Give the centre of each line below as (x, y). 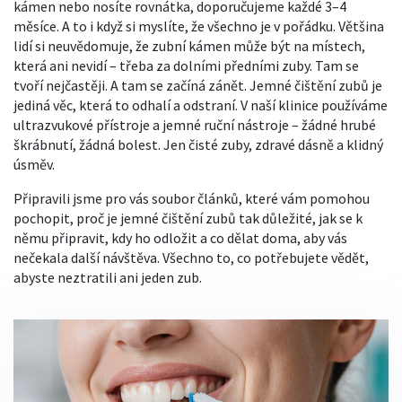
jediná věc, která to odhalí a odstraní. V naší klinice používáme (201, 105)
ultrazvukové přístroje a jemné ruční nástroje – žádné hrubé (195, 125)
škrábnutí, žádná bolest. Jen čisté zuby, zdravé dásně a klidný (198, 144)
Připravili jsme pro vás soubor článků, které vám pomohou (192, 198)
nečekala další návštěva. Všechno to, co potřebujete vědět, (191, 258)
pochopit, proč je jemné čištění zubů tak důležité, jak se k (188, 218)
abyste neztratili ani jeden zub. (108, 277)
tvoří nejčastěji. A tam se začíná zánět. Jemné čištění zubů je (198, 85)
